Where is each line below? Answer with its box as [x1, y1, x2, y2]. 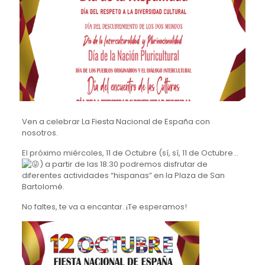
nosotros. [21, 127, 58, 139]
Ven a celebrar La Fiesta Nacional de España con [21, 116, 210, 128]
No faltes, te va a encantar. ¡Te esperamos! [21, 201, 187, 213]
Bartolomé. [21, 181, 64, 193]
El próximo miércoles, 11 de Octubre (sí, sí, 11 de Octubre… [21, 147, 238, 159]
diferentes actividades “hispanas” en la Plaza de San [21, 170, 225, 182]
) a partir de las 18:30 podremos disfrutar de [39, 159, 208, 170]
